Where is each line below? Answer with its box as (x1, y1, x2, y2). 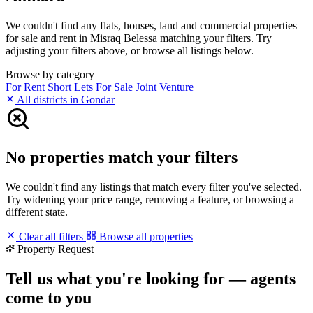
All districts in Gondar (15, 93, 115, 105)
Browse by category (6, 68, 94, 80)
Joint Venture (136, 80, 194, 93)
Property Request (17, 242, 94, 255)
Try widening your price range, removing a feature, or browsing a (6, 193, 294, 205)
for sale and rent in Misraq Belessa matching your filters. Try (6, 31, 272, 44)
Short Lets (48, 80, 96, 93)
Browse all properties (96, 230, 193, 242)
